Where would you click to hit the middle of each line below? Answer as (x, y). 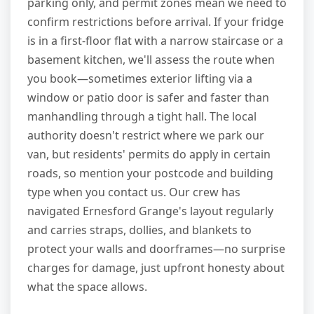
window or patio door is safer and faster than (148, 98)
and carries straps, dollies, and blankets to (139, 230)
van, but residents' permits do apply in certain (149, 155)
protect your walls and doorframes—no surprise (156, 249)
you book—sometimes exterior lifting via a (140, 79)
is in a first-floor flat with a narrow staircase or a (155, 41)
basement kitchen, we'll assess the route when (151, 60)
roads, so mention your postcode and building (150, 173)
